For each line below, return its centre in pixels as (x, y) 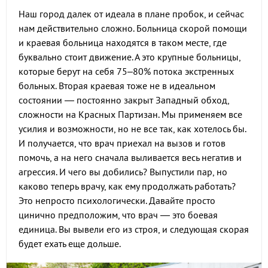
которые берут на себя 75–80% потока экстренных (126, 71)
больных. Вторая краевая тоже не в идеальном (117, 86)
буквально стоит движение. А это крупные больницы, (130, 57)
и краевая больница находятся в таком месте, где (123, 42)
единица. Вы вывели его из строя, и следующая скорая (134, 229)
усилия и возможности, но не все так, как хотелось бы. (132, 129)
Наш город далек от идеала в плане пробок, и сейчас (131, 14)
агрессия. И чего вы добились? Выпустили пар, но (123, 172)
